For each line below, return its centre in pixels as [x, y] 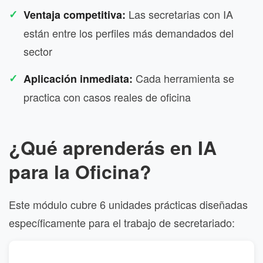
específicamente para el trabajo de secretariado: [122, 222]
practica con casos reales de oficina [107, 97]
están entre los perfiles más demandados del [129, 33]
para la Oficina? [80, 171]
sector [38, 51]
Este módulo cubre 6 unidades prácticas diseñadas [128, 204]
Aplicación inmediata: [78, 78]
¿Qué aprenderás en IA [113, 147]
